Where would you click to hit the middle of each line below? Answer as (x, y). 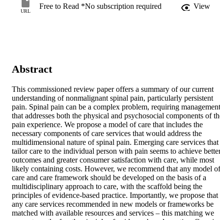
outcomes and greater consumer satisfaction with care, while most (113, 160)
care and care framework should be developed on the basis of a (109, 177)
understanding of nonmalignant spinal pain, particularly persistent (112, 98)
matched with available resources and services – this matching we (113, 213)
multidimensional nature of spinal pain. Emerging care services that (115, 142)
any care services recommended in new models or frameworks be (113, 204)
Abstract (32, 69)
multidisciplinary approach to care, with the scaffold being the (107, 186)
